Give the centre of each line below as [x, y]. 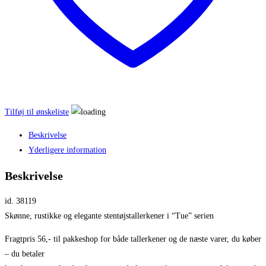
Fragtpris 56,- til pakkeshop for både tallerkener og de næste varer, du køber [133, 239]
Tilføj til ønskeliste [37, 112]
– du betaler [25, 254]
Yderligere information [67, 150]
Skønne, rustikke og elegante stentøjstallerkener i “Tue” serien [109, 216]
